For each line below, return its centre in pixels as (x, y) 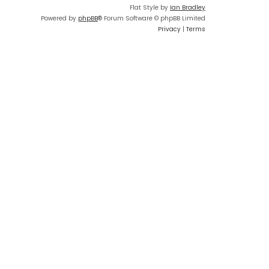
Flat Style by (150, 8)
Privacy (169, 29)
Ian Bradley (188, 8)
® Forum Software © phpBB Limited (152, 19)
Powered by (59, 19)
